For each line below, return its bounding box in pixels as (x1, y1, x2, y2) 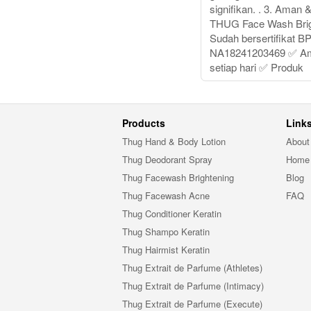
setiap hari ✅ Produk (210, 60, 303, 75)
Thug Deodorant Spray (122, 153, 212, 167)
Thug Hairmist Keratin (122, 243, 210, 257)
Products (122, 116, 165, 131)
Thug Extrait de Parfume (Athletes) (122, 261, 262, 275)
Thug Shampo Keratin (122, 225, 210, 239)
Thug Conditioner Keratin (122, 207, 221, 221)
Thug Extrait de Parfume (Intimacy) (122, 279, 264, 293)
